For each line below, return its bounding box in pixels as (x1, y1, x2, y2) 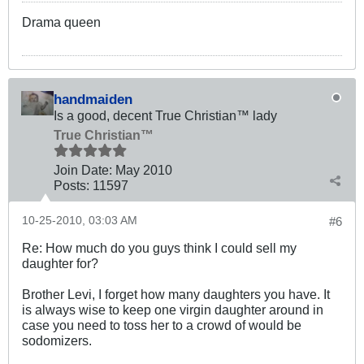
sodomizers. (22, 332, 92, 348)
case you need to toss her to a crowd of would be (22, 317, 301, 332)
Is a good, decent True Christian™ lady (54, 107, 277, 123)
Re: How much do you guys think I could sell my (22, 240, 297, 255)
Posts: (54, 177, 89, 193)
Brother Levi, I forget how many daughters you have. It (22, 286, 330, 301)
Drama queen (22, 14, 101, 29)
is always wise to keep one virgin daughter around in (22, 301, 323, 317)
